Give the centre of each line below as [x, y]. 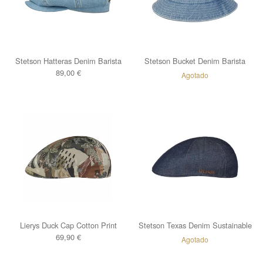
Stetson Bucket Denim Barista [195, 61]
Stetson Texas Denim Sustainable [195, 225]
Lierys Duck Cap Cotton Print [68, 225]
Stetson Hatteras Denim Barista [68, 61]
